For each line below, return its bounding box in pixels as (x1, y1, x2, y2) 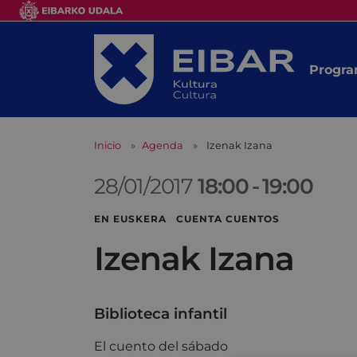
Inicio (94, 139, 121, 152)
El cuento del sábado (94, 339, 228, 355)
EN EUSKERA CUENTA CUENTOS (94, 213, 280, 226)
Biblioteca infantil (94, 304, 227, 324)
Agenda (142, 139, 183, 152)
